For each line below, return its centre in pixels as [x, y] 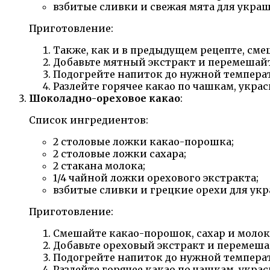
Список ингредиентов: [89, 120]
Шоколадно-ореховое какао [105, 98]
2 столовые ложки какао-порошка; [143, 141]
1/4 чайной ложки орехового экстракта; [156, 177]
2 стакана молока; [99, 165]
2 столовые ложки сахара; [120, 153]
